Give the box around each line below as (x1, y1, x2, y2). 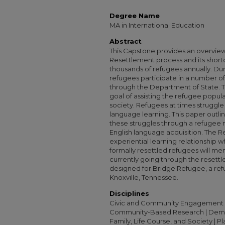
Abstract (109, 37, 142, 45)
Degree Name (109, 12, 160, 20)
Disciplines (109, 189, 149, 197)
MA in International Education (109, 21, 204, 29)
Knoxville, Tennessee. (109, 173, 178, 181)
